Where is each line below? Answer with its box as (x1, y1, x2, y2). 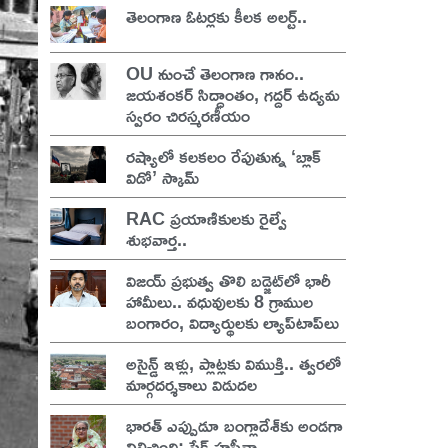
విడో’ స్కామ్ (126, 159, 200, 194)
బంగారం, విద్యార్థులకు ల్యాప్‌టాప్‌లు (126, 304, 340, 339)
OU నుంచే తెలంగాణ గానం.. (126, 55, 305, 90)
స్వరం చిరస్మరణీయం (126, 97, 251, 132)
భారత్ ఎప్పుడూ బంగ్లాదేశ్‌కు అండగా (126, 407, 344, 442)
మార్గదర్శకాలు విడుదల (126, 366, 258, 401)
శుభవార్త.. (126, 221, 188, 256)
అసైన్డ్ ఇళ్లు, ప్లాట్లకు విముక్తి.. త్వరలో (126, 345, 342, 380)
